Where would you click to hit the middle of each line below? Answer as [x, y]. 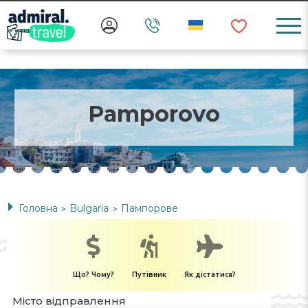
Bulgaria [90, 208]
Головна [38, 208]
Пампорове [150, 208]
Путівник [149, 274]
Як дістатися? [210, 274]
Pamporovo [154, 114]
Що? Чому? [93, 274]
